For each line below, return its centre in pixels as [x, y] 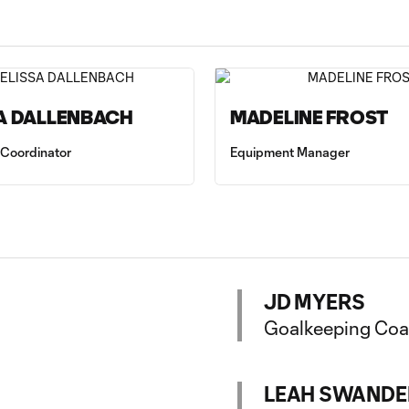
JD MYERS [315, 301]
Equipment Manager [290, 152]
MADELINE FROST [309, 117]
